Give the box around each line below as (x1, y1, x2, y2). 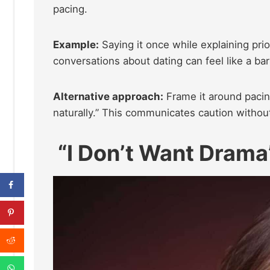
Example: (53, 38, 99, 51)
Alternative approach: (53, 90, 163, 102)
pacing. (53, 2, 87, 15)
